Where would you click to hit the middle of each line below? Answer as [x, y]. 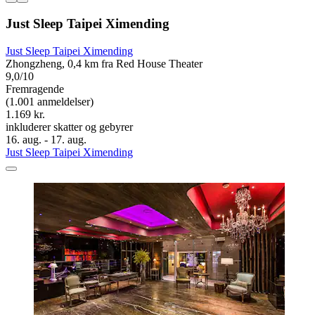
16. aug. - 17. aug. [46, 140]
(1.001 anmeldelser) [50, 102]
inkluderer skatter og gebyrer [69, 127]
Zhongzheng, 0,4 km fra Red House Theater [104, 64]
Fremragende [35, 89]
